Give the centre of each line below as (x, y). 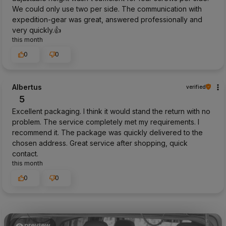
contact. (25, 153)
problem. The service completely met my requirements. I (106, 122)
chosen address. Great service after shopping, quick (100, 143)
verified (196, 87)
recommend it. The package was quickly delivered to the (107, 132)
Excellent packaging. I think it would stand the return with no (111, 111)
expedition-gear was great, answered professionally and (107, 19)
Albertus (27, 87)
